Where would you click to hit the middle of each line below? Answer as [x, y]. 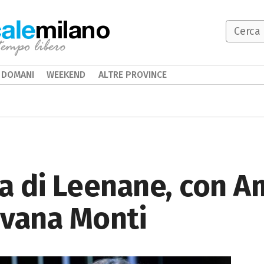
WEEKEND [66, 75]
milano [73, 29]
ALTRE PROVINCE [132, 75]
